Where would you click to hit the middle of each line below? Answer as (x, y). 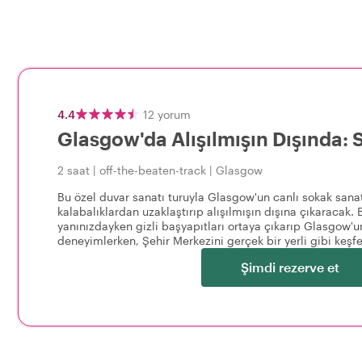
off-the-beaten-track (153, 170)
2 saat (74, 170)
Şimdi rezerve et (290, 267)
